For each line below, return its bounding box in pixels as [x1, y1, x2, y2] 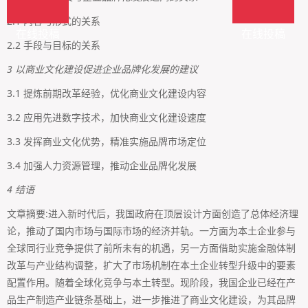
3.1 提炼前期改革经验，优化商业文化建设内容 [7, 87, 206, 100]
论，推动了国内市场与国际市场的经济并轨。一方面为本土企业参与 [7, 224, 296, 238]
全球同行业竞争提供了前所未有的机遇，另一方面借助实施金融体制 [7, 241, 296, 255]
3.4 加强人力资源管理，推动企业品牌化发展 [7, 159, 197, 173]
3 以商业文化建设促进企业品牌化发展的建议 [7, 63, 198, 76]
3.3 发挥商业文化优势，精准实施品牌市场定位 [7, 135, 206, 148]
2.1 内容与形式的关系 [7, 14, 100, 28]
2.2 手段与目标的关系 [7, 38, 100, 52]
